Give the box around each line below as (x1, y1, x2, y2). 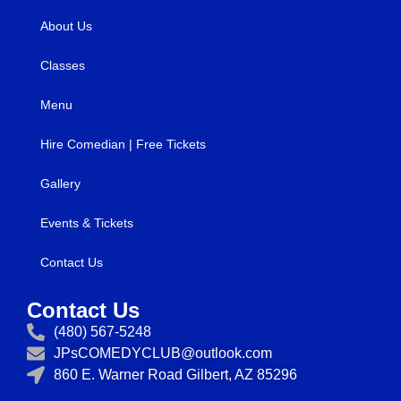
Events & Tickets (40, 216, 133, 231)
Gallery (40, 176, 81, 192)
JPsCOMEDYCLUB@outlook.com (54, 346, 272, 362)
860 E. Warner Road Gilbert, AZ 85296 (54, 367, 297, 383)
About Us (40, 19, 92, 34)
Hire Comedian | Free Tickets (40, 137, 206, 152)
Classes (40, 58, 85, 73)
